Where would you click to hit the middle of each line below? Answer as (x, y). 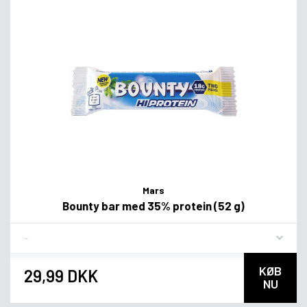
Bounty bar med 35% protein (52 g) (153, 206)
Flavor (38, 232)
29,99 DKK (61, 276)
